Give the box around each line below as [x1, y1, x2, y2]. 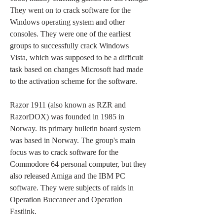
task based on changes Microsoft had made [10, 65, 143, 74]
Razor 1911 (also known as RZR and [10, 101, 126, 109]
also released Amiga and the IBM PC [10, 172, 125, 180]
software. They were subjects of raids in [10, 184, 134, 192]
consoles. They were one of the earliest [10, 30, 131, 38]
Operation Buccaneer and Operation [10, 195, 122, 204]
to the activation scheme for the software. [10, 77, 137, 85]
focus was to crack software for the [10, 148, 118, 156]
